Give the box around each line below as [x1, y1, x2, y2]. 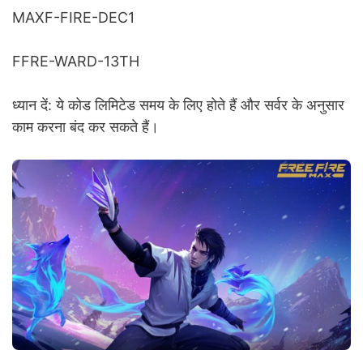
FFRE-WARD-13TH [12, 52, 139, 70]
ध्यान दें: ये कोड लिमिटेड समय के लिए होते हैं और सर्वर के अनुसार [12, 96, 344, 113]
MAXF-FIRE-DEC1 [12, 8, 135, 26]
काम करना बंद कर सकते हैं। [12, 117, 159, 135]
